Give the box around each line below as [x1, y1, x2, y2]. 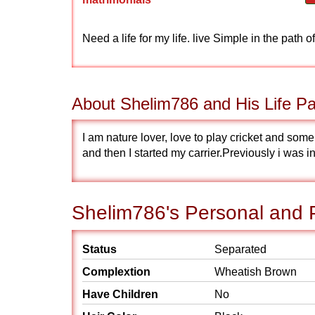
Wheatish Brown [214, 266, 297, 278]
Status [82, 243, 117, 255]
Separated [214, 243, 266, 255]
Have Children [82, 288, 158, 300]
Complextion [82, 266, 150, 278]
